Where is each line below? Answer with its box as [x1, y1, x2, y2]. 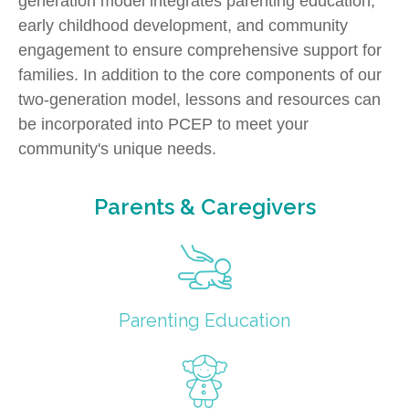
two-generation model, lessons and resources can [18, 89, 381, 109]
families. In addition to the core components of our [18, 65, 382, 84]
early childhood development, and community [18, 16, 348, 35]
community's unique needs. [18, 139, 216, 158]
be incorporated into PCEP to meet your [18, 114, 309, 133]
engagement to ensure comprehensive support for [18, 40, 382, 59]
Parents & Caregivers [93, 193, 316, 220]
